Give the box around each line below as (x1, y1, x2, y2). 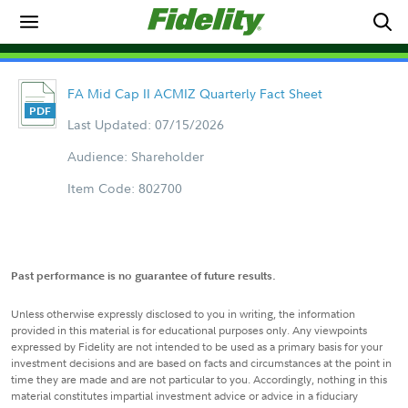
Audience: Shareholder (66, 148, 204, 165)
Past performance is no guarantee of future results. (11, 268, 276, 283)
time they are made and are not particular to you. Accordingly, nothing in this (11, 372, 387, 387)
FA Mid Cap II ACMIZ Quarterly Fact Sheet (66, 85, 322, 102)
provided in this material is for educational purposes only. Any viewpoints (11, 322, 367, 338)
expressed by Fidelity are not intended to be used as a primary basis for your (11, 339, 382, 354)
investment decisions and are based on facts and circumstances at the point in (11, 355, 392, 371)
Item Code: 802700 (66, 179, 182, 197)
